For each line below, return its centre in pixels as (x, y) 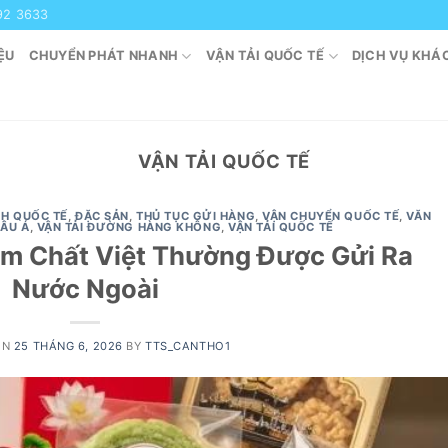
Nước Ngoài (85, 288)
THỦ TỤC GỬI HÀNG (196, 216)
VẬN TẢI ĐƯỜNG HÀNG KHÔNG (129, 227)
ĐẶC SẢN (102, 216)
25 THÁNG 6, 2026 (68, 345)
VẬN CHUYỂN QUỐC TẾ (331, 216)
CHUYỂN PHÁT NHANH (103, 55)
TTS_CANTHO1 (188, 345)
